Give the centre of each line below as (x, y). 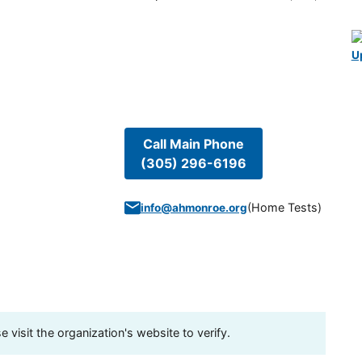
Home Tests (284, 208)
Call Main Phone (193, 144)
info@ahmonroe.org (194, 208)
